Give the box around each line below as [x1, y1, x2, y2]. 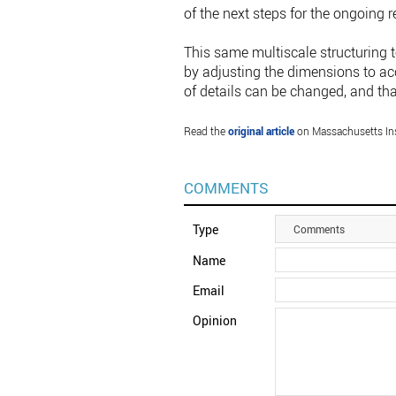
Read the [183, 124, 228, 139]
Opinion [192, 312, 237, 330]
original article [227, 124, 294, 139]
